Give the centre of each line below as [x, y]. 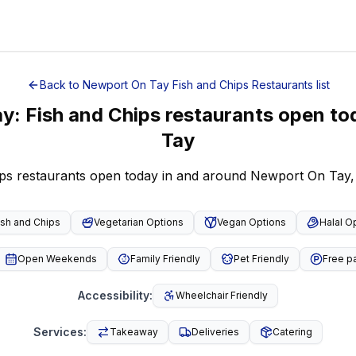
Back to [61, 85]
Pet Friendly [261, 259]
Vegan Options [251, 222]
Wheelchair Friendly [222, 295]
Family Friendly [165, 259]
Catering [292, 332]
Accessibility [114, 295]
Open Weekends [57, 259]
